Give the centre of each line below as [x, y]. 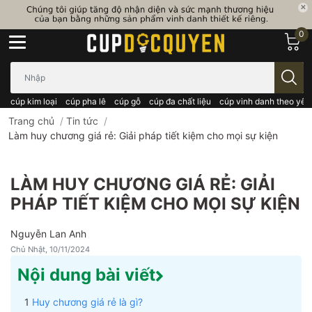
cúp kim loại [34, 101]
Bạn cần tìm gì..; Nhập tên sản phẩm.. [95, 68]
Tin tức [82, 120]
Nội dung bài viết [86, 274]
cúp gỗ [127, 101]
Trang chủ [31, 120]
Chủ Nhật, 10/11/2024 [50, 249]
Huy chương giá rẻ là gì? [87, 302]
